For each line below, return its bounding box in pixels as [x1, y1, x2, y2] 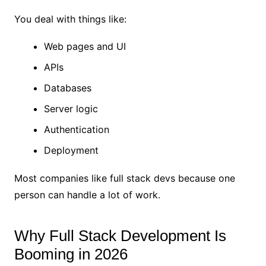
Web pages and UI [43, 40, 126, 53]
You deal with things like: [14, 13, 126, 26]
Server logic [43, 103, 98, 115]
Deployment [43, 144, 99, 157]
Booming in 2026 [14, 245, 128, 264]
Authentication [43, 123, 109, 136]
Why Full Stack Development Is [14, 227, 226, 245]
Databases [43, 82, 91, 94]
